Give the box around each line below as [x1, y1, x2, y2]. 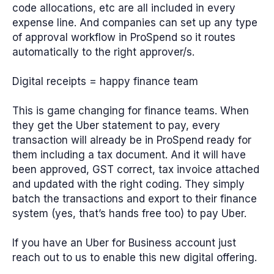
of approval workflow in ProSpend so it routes [12, 31, 235, 44]
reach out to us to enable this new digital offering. [12, 251, 257, 264]
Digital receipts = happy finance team [12, 75, 198, 88]
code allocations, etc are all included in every [12, 2, 235, 15]
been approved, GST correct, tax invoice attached [12, 163, 259, 176]
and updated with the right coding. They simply [12, 178, 245, 191]
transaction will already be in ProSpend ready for [12, 134, 251, 147]
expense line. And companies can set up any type [12, 17, 257, 29]
